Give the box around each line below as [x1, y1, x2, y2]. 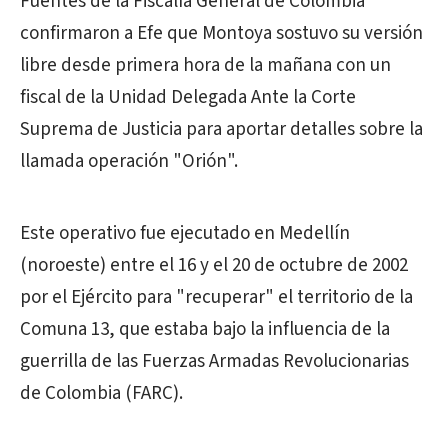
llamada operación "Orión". [20, 148, 238, 175]
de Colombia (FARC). [20, 380, 183, 407]
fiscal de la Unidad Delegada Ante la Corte [20, 84, 356, 111]
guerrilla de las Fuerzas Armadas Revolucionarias [20, 348, 409, 375]
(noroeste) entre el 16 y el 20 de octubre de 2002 [20, 252, 408, 279]
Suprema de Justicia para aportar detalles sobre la [20, 116, 423, 143]
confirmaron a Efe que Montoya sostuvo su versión [20, 20, 423, 47]
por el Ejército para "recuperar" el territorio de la [20, 284, 413, 311]
